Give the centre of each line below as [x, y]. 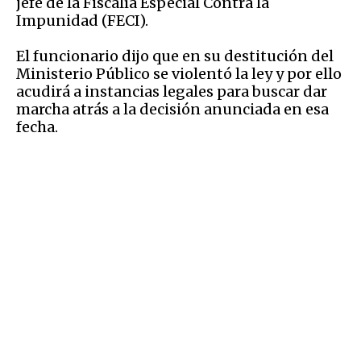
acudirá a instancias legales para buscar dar [172, 91]
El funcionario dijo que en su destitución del [175, 56]
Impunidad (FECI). [82, 20]
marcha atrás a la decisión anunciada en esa [172, 109]
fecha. [37, 127]
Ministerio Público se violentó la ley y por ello [179, 73]
